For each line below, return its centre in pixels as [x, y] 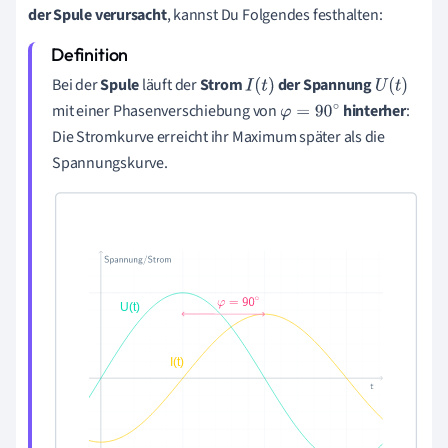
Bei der [76, 85]
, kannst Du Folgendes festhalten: [274, 15]
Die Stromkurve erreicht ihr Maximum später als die [218, 137]
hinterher [374, 111]
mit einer [82, 111]
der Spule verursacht [97, 15]
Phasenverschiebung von [196, 111]
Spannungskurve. [110, 163]
